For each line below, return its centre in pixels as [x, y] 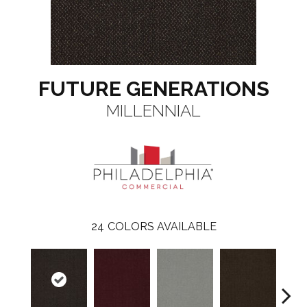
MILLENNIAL [153, 111]
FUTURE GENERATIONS [153, 89]
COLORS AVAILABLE [162, 226]
